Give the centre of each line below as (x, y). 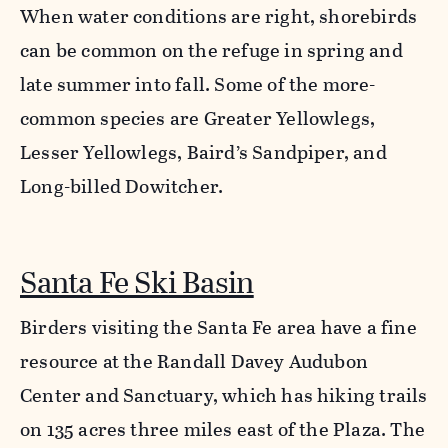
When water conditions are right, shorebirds (219, 17)
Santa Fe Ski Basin (137, 283)
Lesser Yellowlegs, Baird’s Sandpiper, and (203, 153)
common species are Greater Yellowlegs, (198, 119)
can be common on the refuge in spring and (211, 51)
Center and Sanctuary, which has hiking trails (224, 396)
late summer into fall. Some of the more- (198, 85)
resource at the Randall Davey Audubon (194, 362)
